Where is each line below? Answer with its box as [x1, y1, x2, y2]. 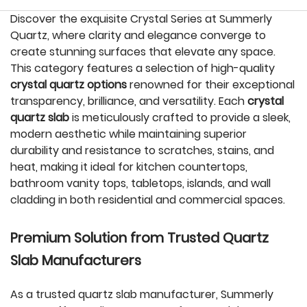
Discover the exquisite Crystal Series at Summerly [10, 11, 272, 27]
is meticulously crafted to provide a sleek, [69, 110, 291, 125]
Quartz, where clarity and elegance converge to [10, 27, 266, 43]
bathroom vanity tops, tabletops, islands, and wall [10, 175, 271, 191]
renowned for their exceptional [127, 77, 295, 93]
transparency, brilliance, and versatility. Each [10, 93, 247, 109]
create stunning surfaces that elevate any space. [10, 44, 275, 60]
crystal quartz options [10, 77, 127, 93]
